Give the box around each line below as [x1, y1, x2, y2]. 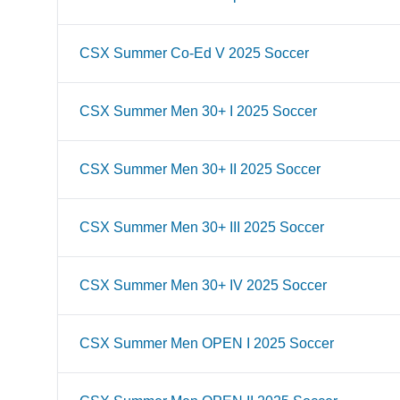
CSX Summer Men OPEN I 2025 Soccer [79, 336, 334, 351]
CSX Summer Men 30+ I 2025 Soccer [79, 104, 317, 119]
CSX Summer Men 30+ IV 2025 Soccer [79, 278, 327, 293]
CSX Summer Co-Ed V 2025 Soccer [79, 46, 309, 61]
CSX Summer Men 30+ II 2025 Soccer [79, 162, 321, 177]
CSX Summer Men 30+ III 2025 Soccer [79, 220, 324, 235]
